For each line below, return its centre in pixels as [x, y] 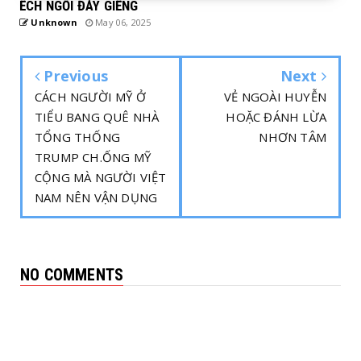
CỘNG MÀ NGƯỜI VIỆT [101, 177]
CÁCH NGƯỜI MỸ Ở [90, 97]
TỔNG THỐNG [77, 137]
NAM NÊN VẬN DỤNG [96, 197]
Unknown [53, 22]
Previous [74, 76]
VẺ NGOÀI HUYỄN [275, 97]
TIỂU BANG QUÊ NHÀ [97, 117]
